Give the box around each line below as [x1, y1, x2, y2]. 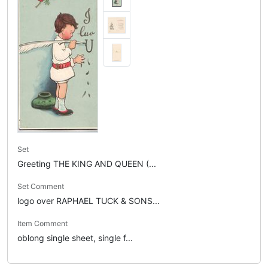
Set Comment [17, 182, 64, 191]
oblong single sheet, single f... [17, 233, 133, 243]
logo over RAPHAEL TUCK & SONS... [17, 196, 160, 206]
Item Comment [17, 219, 68, 228]
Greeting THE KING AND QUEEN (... [17, 159, 156, 169]
